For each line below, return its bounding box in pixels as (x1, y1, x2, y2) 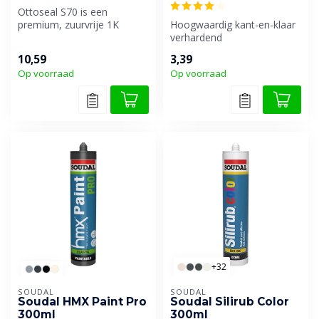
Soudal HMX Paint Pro (18, 295, 147, 309)
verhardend (170, 31, 222, 45)
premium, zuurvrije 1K (18, 18, 119, 32)
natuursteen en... (18, 43, 94, 58)
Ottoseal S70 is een (18, 5, 108, 19)
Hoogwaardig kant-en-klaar (170, 18, 296, 32)
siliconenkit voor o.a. (18, 31, 112, 45)
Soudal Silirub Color (170, 295, 289, 309)
